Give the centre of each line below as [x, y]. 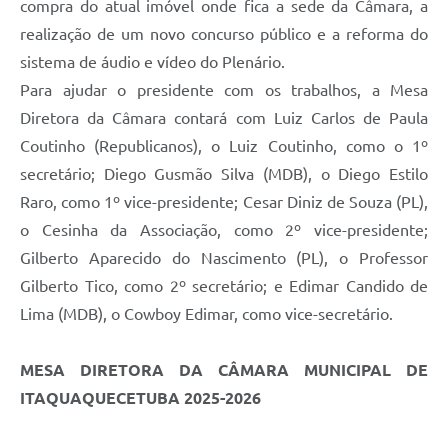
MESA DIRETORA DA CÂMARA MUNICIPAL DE [224, 369]
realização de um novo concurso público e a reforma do [224, 33]
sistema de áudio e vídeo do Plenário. [152, 61]
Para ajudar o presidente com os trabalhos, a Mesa [224, 89]
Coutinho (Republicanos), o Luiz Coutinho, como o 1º [224, 145]
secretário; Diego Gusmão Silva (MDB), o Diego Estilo [224, 173]
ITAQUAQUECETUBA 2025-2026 [140, 397]
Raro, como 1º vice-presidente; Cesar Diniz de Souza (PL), [224, 201]
